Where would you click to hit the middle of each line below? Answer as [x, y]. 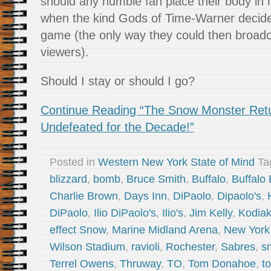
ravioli [145, 247]
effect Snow [78, 230]
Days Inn [145, 196]
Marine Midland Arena [165, 230]
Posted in [74, 162]
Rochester [190, 247]
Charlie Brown [84, 196]
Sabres [238, 247]
